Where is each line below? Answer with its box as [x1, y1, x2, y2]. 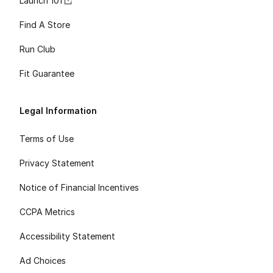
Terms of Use [19, 133, 74, 144]
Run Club [19, 43, 55, 54]
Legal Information [19, 105, 97, 116]
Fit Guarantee [19, 68, 74, 79]
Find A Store [19, 19, 70, 30]
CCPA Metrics [19, 206, 75, 217]
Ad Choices [19, 255, 66, 266]
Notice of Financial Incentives [19, 182, 139, 193]
